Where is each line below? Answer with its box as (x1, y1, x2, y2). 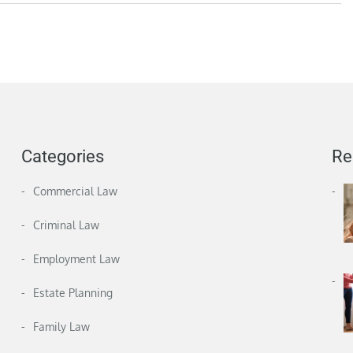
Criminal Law (33, 218, 100, 232)
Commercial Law (33, 184, 118, 199)
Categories (21, 147, 105, 167)
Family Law (33, 320, 91, 334)
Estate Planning (33, 286, 113, 300)
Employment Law (33, 252, 121, 266)
